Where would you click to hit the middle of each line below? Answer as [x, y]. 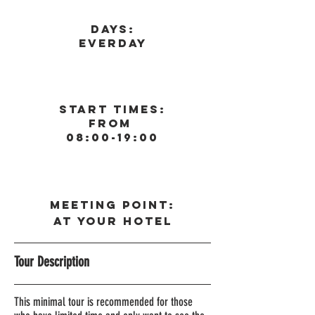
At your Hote [108, 221]
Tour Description [52, 262]
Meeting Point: [112, 205]
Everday [112, 43]
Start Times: [112, 109]
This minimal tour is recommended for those [103, 302]
